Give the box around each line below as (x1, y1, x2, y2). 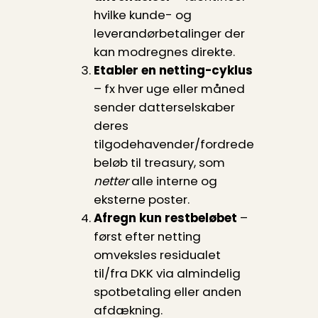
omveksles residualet (93, 246, 221, 264)
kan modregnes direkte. (93, 43, 235, 61)
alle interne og (128, 172, 217, 190)
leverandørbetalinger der (93, 25, 245, 43)
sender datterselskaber (93, 99, 235, 116)
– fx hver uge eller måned (93, 80, 245, 98)
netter (93, 172, 128, 190)
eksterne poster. (93, 191, 190, 209)
